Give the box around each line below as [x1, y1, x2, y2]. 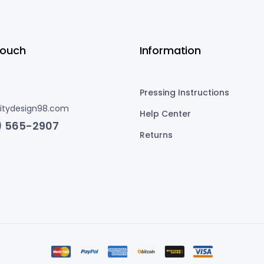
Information [139, 43, 201, 58]
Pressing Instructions [139, 87, 229, 99]
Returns [139, 129, 173, 141]
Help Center [139, 108, 191, 120]
